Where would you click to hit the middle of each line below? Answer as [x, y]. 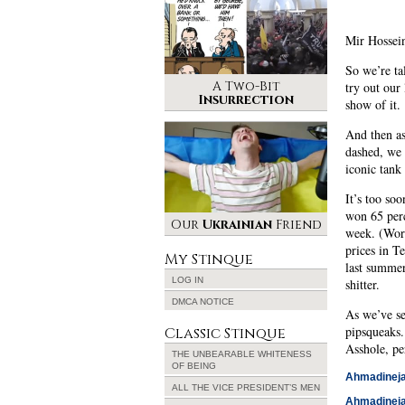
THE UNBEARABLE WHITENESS [242, 354]
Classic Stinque [225, 334]
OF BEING [194, 366]
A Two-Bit [246, 86]
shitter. [363, 285]
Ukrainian [237, 225]
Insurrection [246, 100]
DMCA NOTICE [203, 301]
